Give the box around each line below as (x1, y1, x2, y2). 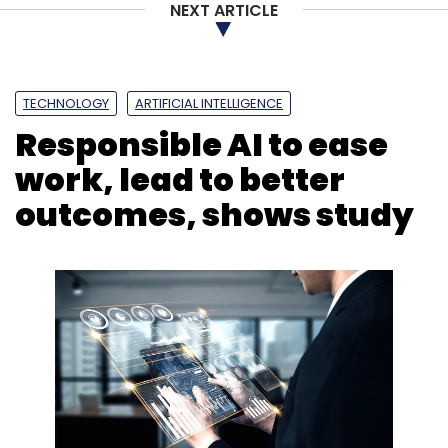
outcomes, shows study (15, 192, 414, 237)
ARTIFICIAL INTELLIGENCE (135, 94, 283, 113)
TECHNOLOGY (23, 94, 109, 113)
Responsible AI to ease (15, 122, 388, 167)
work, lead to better (15, 157, 345, 202)
